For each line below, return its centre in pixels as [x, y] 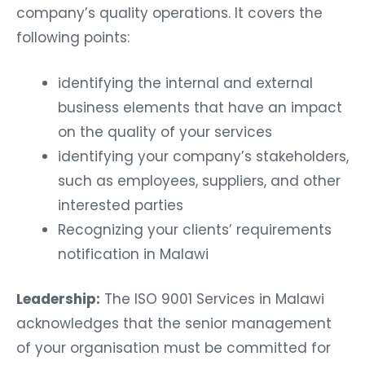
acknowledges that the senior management [174, 324]
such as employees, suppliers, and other [199, 180]
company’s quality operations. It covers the [169, 13]
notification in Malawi [133, 254]
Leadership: [58, 299]
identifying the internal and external [185, 83]
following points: [73, 37]
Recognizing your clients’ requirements [195, 229]
